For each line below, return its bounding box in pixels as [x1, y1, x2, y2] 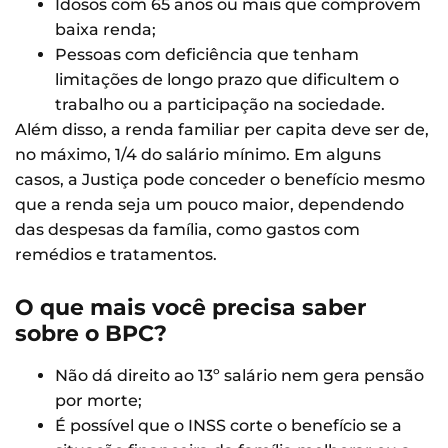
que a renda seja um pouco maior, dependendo [15, 194, 404, 214]
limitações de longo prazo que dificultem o [55, 69, 399, 89]
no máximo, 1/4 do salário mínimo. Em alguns [15, 144, 381, 164]
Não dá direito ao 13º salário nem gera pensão [55, 366, 424, 386]
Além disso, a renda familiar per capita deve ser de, [15, 119, 429, 139]
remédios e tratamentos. [15, 244, 217, 264]
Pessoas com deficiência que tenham [55, 44, 359, 64]
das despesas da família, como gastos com [15, 219, 360, 239]
